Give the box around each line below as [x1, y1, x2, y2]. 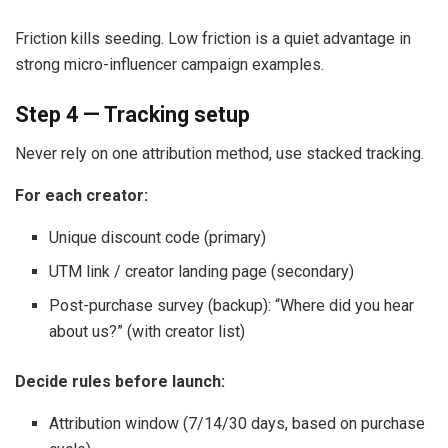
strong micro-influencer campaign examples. [15, 55, 324, 75]
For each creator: [15, 185, 148, 205]
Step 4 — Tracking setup [15, 101, 250, 127]
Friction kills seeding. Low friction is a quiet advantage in [15, 29, 411, 49]
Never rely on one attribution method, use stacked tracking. [15, 143, 424, 163]
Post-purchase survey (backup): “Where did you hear [49, 295, 415, 315]
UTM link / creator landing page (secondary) [49, 261, 355, 281]
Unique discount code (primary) [49, 227, 267, 247]
